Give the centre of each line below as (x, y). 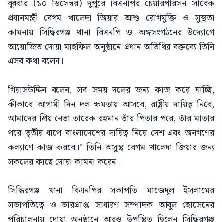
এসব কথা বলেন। (36, 61)
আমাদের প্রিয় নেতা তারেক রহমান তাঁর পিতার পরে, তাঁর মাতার (111, 118)
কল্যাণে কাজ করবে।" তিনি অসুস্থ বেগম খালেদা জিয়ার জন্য (111, 147)
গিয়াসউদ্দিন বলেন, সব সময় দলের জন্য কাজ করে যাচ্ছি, (111, 90)
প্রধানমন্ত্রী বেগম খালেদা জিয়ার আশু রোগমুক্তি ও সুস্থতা (111, 18)
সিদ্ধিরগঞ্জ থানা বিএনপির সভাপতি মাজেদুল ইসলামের (111, 190)
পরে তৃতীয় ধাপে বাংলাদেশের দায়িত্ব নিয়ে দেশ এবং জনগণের (111, 133)
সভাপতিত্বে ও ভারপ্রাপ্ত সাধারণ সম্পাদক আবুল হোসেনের (111, 205)
